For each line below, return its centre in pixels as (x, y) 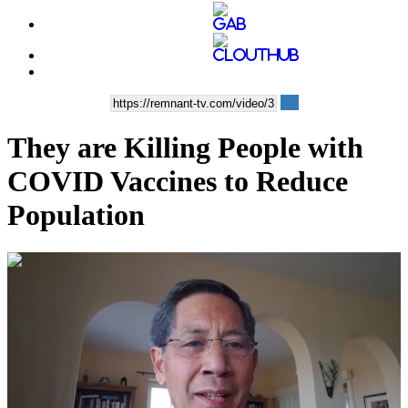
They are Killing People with (185, 148)
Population (76, 215)
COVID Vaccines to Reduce (178, 182)
